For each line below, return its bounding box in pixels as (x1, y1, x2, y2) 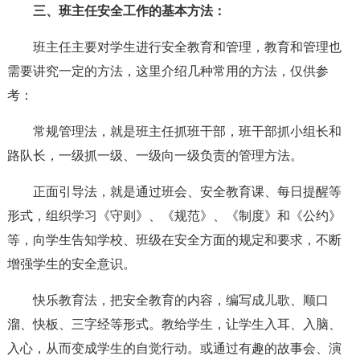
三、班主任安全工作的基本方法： (32, 4, 226, 18)
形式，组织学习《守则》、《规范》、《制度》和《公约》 (6, 209, 342, 223)
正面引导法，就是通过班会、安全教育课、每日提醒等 (32, 185, 342, 198)
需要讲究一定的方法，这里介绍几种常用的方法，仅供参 (6, 64, 329, 78)
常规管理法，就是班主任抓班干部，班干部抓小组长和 (32, 125, 342, 138)
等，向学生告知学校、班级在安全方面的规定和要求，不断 (6, 233, 342, 247)
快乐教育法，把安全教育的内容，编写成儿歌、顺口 (32, 293, 329, 307)
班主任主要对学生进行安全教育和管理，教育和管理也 (32, 40, 342, 54)
